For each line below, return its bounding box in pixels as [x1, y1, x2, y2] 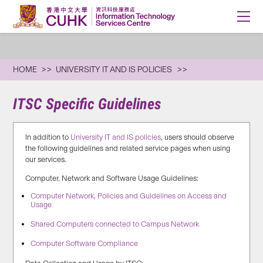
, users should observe [161, 133, 235, 141]
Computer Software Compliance [31, 238, 139, 248]
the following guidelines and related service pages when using [25, 144, 231, 153]
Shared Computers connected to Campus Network [31, 219, 200, 228]
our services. [25, 155, 67, 164]
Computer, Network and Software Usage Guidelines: [25, 174, 199, 183]
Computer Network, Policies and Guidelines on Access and [31, 191, 227, 201]
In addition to [25, 133, 71, 141]
